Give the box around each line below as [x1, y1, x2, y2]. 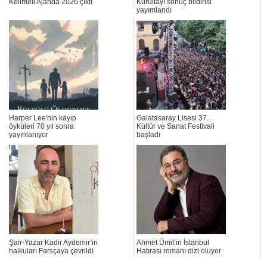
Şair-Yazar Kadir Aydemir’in [9, 238, 98, 247]
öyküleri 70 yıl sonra [9, 122, 74, 131]
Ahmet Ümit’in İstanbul [136, 238, 209, 247]
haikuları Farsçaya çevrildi [9, 247, 94, 256]
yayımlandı [136, 6, 172, 15]
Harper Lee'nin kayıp [9, 114, 76, 123]
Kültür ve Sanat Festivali [136, 122, 215, 131]
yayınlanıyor [9, 131, 48, 139]
